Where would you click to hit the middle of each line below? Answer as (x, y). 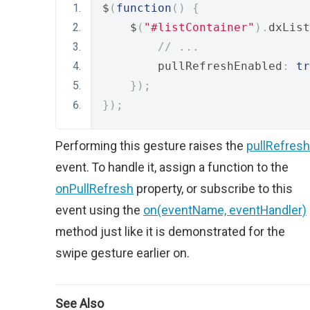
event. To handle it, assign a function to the (172, 167)
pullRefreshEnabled (192, 66)
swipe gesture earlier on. (122, 253)
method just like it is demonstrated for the (170, 231)
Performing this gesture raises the (151, 146)
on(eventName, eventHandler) (225, 210)
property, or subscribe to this (213, 189)
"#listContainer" (199, 27)
